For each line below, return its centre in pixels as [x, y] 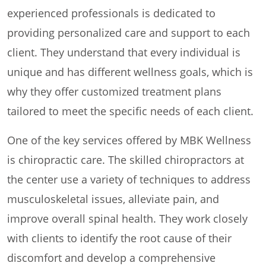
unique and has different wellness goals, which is [130, 72]
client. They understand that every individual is [124, 53]
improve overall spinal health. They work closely [127, 219]
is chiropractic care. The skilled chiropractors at [126, 160]
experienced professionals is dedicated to [111, 13]
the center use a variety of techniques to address [129, 180]
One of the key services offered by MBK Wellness [129, 140]
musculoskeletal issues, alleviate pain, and [113, 199]
